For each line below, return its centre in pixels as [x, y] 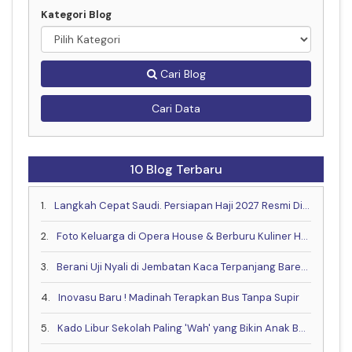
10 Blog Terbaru [176, 169]
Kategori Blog [76, 14]
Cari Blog [181, 73]
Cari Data [176, 108]
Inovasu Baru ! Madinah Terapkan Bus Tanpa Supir [179, 297]
